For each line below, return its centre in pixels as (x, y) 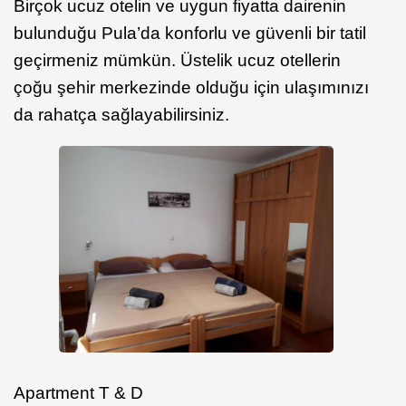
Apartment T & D (78, 392)
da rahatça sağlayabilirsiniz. (121, 115)
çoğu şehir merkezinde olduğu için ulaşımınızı (191, 88)
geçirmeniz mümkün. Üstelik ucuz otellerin (177, 61)
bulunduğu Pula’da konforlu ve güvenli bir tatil (190, 34)
